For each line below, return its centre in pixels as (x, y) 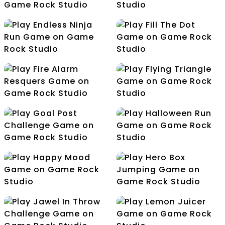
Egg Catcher (169, 41)
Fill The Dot (169, 85)
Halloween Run (169, 174)
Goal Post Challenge (56, 174)
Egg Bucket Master (56, 41)
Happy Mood (56, 218)
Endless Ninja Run (56, 85)
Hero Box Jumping (169, 218)
